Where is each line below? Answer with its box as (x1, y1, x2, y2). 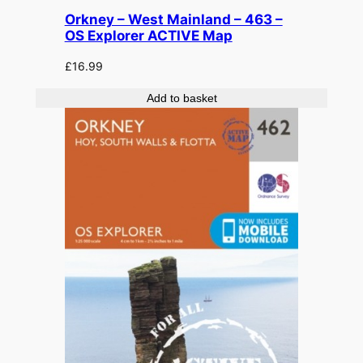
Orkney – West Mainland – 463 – (64, 11, 283, 28)
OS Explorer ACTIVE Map (64, 27, 233, 44)
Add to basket (146, 91, 217, 105)
